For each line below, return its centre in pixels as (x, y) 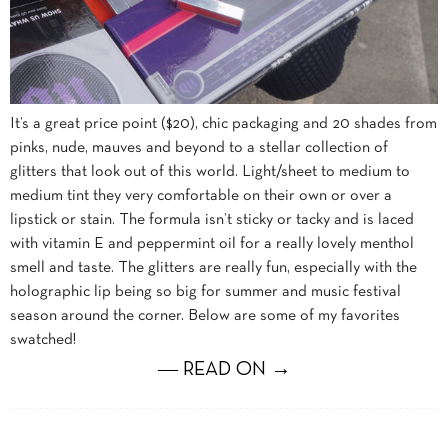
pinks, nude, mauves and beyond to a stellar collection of (199, 147)
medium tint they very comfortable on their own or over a (201, 195)
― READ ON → (224, 369)
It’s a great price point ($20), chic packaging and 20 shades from (223, 123)
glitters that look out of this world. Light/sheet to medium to (210, 171)
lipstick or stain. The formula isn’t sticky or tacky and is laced (212, 219)
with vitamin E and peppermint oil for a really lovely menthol (212, 243)
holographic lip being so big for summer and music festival (205, 291)
